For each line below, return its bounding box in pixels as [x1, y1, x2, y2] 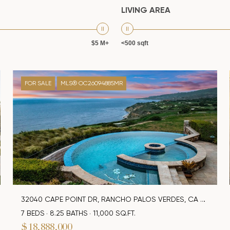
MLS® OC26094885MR [61, 80, 123, 87]
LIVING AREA [121, 5, 170, 15]
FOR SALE [25, 80, 52, 87]
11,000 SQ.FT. [93, 209, 136, 218]
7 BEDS [21, 209, 45, 218]
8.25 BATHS [50, 209, 88, 218]
